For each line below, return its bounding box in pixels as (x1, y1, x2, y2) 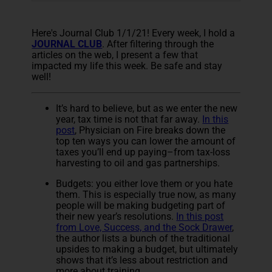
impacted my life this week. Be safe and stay (32, 60, 223, 72)
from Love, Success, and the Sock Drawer (56, 222, 233, 233)
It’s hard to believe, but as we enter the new (56, 103, 238, 114)
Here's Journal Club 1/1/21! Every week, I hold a (32, 27, 236, 39)
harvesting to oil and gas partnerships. (56, 157, 223, 169)
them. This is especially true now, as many (56, 189, 237, 200)
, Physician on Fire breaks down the (75, 124, 226, 136)
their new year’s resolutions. (56, 211, 177, 222)
